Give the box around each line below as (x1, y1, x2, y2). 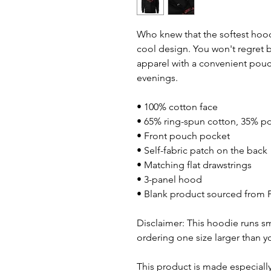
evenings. (137, 72, 178, 84)
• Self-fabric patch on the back (137, 145, 267, 157)
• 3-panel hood (137, 174, 202, 186)
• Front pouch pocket (137, 130, 230, 142)
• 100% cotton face (137, 101, 218, 113)
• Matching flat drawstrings (137, 159, 252, 171)
